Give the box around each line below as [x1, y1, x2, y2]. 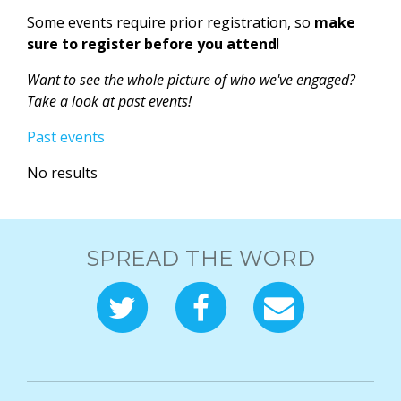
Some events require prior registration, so [27, 13, 314, 33]
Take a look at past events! [27, 91, 192, 112]
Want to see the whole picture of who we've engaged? [27, 70, 355, 90]
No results [27, 163, 98, 183]
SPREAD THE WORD [85, 245, 316, 272]
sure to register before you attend [27, 34, 277, 55]
